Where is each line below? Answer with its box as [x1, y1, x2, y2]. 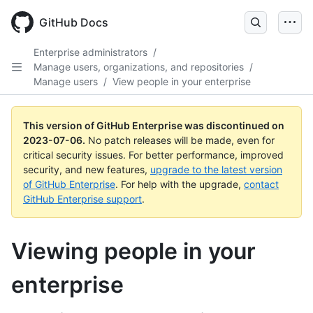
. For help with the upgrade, [115, 178, 244, 190]
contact [244, 178, 279, 190]
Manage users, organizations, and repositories [34, 61, 244, 73]
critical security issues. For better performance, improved [23, 149, 284, 161]
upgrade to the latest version [150, 163, 282, 175]
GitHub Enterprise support [23, 193, 142, 205]
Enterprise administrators [34, 46, 147, 58]
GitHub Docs [39, 15, 108, 29]
